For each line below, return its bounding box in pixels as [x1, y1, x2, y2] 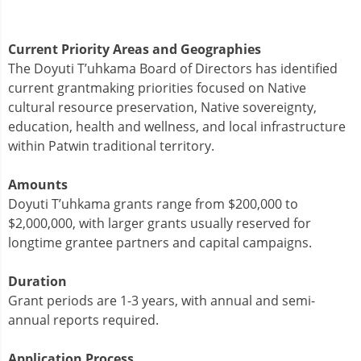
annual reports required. [8, 310, 159, 329]
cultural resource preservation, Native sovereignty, [8, 98, 317, 116]
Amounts [8, 175, 68, 193]
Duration [8, 272, 67, 290]
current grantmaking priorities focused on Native [8, 78, 306, 97]
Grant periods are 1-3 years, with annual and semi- [8, 291, 315, 309]
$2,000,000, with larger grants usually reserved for [8, 214, 311, 232]
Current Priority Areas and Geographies [8, 39, 261, 58]
